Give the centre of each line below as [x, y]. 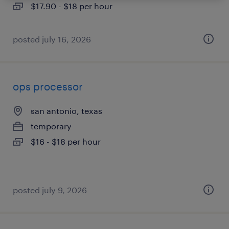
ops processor [48, 86]
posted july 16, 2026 [52, 39]
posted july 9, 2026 [50, 190]
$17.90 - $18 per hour [72, 6]
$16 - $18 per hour [66, 141]
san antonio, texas [66, 111]
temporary [51, 126]
